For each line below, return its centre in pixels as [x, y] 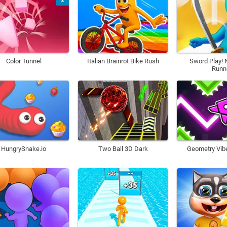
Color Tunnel [24, 61]
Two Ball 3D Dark [123, 149]
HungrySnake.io [24, 149]
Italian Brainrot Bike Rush [123, 61]
